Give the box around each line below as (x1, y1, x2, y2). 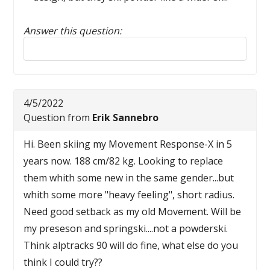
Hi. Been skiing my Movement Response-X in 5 (24, 137, 233, 151)
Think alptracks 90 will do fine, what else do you (24, 239, 239, 252)
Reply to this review (23, 36, 111, 49)
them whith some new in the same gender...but (24, 171, 234, 184)
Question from (24, 111, 93, 124)
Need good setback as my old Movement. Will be (24, 205, 242, 218)
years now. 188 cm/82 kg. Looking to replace (24, 154, 224, 168)
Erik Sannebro (92, 111, 159, 124)
